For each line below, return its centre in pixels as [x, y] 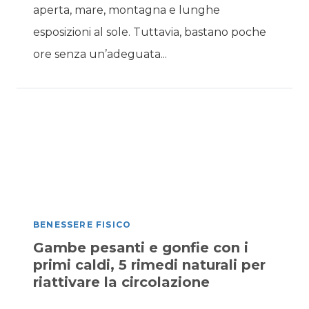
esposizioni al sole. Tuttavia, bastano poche [150, 32]
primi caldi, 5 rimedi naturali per [149, 265]
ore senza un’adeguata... [100, 54]
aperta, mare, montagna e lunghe [127, 10]
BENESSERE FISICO [82, 225]
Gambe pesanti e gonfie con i [141, 248]
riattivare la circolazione [121, 282]
